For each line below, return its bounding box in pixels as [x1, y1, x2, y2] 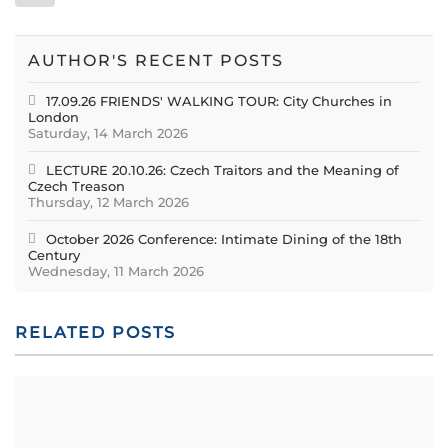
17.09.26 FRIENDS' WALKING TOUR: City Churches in [46, 92, 393, 109]
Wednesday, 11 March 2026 [28, 262, 205, 279]
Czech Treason [28, 177, 126, 194]
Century [28, 246, 81, 263]
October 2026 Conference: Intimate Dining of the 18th [46, 230, 403, 247]
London [28, 108, 80, 125]
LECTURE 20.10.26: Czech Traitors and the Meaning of [46, 161, 400, 178]
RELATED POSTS [15, 322, 176, 342]
